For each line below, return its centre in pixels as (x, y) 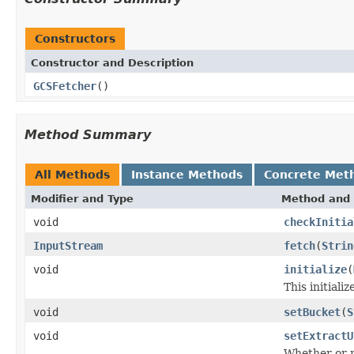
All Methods (72, 174)
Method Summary (88, 134)
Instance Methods (187, 174)
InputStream (68, 245)
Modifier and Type (82, 198)
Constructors (75, 38)
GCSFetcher (65, 86)
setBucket (312, 312)
